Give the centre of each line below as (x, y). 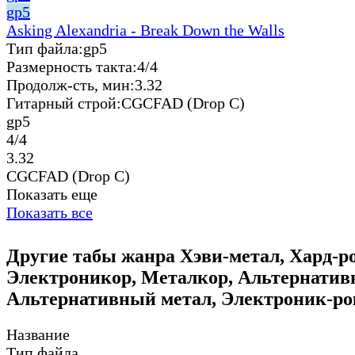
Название (38, 334)
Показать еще (52, 194)
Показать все (50, 212)
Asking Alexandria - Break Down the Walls (145, 30)
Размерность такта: (72, 66)
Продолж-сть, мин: (71, 84)
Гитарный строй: (64, 103)
